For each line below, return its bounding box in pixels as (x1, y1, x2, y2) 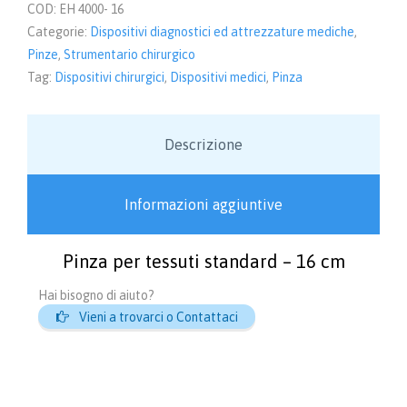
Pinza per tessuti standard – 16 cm (62, 250, 345, 272)
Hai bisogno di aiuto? (38, 288, 154, 303)
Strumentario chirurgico (64, 46, 195, 62)
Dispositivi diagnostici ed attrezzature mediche (90, 24, 354, 39)
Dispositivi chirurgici (55, 69, 164, 84)
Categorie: (27, 24, 90, 39)
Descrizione (164, 135, 243, 153)
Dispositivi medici (170, 69, 266, 84)
